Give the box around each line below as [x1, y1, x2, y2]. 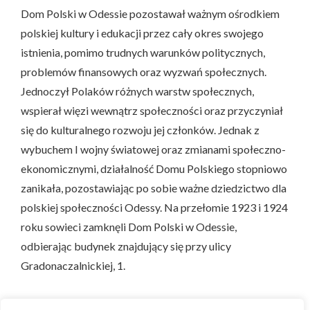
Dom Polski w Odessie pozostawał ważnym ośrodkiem [21, 6, 280, 20]
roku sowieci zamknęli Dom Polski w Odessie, [21, 219, 237, 233]
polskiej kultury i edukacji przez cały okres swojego [21, 26, 264, 39]
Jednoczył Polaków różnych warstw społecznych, [21, 84, 254, 98]
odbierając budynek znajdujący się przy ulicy [21, 239, 231, 253]
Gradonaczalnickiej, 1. [21, 258, 125, 272]
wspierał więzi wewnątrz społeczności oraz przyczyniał [21, 103, 283, 117]
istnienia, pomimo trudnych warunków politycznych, [21, 45, 265, 59]
